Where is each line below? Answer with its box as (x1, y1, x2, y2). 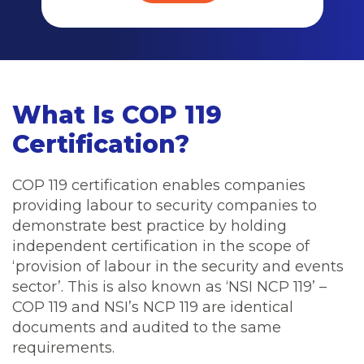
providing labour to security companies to (12, 197, 317, 214)
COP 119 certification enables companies (12, 176, 305, 194)
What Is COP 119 (12, 100, 222, 130)
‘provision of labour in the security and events (12, 258, 344, 275)
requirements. (12, 339, 119, 357)
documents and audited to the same (12, 318, 281, 336)
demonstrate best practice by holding (12, 217, 287, 235)
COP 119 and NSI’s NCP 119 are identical (12, 298, 293, 316)
